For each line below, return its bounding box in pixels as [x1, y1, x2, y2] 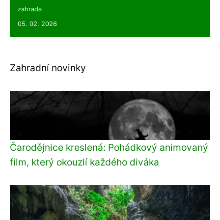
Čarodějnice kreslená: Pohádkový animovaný [10, 141, 208, 153]
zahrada [18, 5, 42, 13]
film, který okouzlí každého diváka [10, 156, 159, 168]
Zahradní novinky [10, 61, 86, 74]
